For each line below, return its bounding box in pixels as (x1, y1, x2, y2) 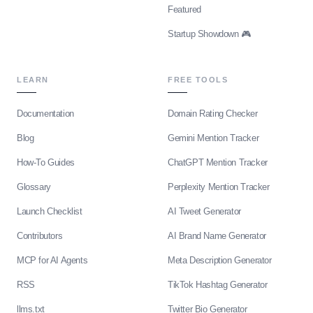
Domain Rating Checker (168, 108, 258, 119)
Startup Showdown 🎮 (168, 28, 251, 39)
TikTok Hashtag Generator (168, 279, 268, 290)
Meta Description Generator (168, 254, 272, 265)
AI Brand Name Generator (168, 230, 266, 241)
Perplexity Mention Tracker (168, 181, 270, 192)
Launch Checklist (17, 205, 82, 217)
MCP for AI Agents (17, 254, 88, 265)
